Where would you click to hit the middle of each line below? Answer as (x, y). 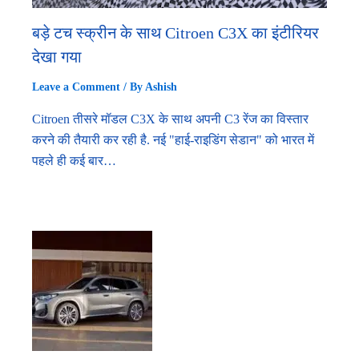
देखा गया (57, 56)
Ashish (161, 87)
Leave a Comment (76, 87)
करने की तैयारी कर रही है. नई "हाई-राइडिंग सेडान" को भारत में (173, 139)
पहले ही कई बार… (74, 160)
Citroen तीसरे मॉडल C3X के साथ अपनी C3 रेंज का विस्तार (170, 119)
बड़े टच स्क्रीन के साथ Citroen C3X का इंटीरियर (175, 32)
